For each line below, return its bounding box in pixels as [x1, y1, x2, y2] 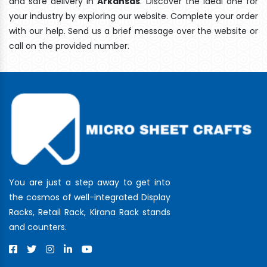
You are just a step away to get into [9, 176, 170, 188]
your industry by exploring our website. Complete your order [9, 10, 258, 22]
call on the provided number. [9, 39, 129, 52]
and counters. [9, 221, 67, 233]
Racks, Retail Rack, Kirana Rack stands [9, 206, 170, 218]
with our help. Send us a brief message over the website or [9, 24, 258, 37]
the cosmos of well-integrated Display [9, 191, 170, 203]
